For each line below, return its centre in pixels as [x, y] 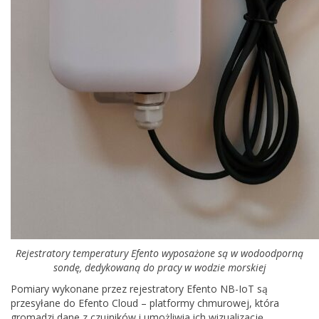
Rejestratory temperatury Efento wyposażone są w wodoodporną [159, 253]
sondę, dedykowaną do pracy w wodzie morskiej [159, 267]
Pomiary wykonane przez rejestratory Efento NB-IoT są [139, 289]
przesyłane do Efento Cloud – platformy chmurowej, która [145, 303]
